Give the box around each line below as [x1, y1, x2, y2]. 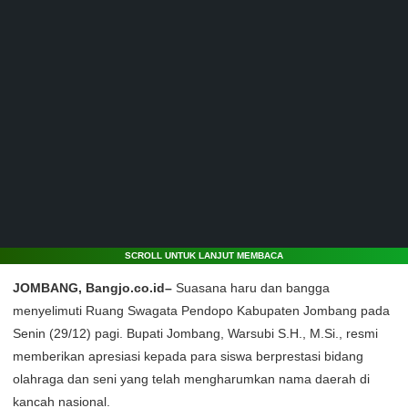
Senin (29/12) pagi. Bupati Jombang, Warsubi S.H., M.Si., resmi [13, 325, 378, 341]
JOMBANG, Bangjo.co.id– [13, 280, 172, 295]
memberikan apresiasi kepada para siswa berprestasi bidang [13, 348, 363, 363]
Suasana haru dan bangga [172, 280, 330, 295]
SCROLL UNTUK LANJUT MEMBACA [125, 250, 283, 260]
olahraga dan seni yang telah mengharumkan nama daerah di [13, 371, 370, 386]
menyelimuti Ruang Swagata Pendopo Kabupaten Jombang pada [13, 302, 390, 318]
